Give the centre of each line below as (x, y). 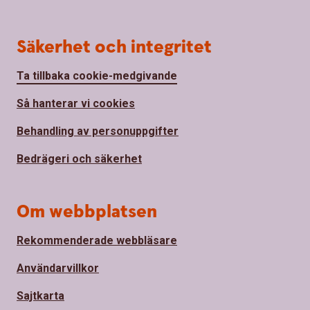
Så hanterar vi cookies (76, 104)
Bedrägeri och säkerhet (79, 159)
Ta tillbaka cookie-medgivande (97, 76)
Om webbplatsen (87, 212)
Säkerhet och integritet (114, 48)
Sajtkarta (40, 296)
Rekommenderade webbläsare (97, 241)
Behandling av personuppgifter (98, 131)
